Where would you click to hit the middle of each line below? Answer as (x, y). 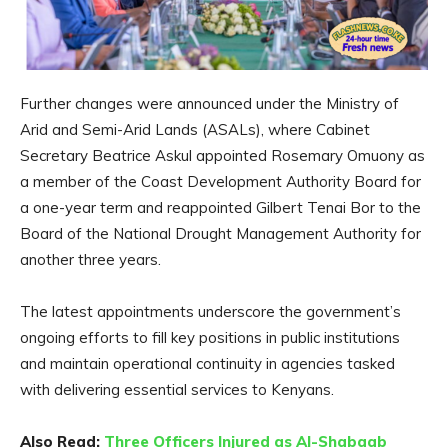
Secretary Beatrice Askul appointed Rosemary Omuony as (222, 156)
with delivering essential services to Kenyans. (177, 390)
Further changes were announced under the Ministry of (209, 104)
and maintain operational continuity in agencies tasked (207, 364)
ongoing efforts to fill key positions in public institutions (210, 338)
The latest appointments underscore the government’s (210, 312)
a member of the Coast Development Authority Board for (220, 182)
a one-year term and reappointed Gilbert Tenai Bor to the (220, 208)
